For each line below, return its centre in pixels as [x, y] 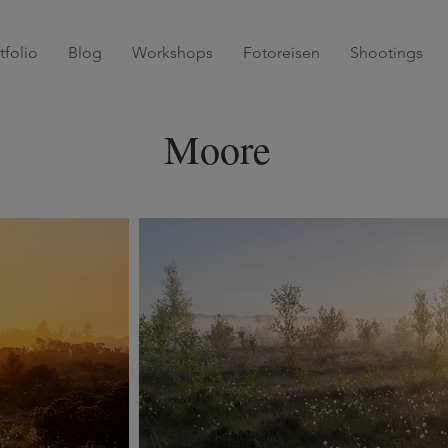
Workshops [172, 52]
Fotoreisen [281, 52]
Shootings [386, 52]
